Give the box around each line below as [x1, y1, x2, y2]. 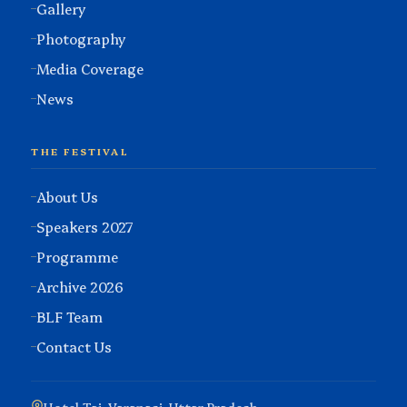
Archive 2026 [36, 276, 124, 296]
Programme [36, 246, 119, 266]
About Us [36, 186, 99, 206]
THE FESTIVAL [31, 144, 129, 158]
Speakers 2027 [36, 216, 134, 236]
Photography [36, 28, 126, 48]
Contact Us [36, 336, 113, 356]
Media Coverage [36, 58, 144, 78]
